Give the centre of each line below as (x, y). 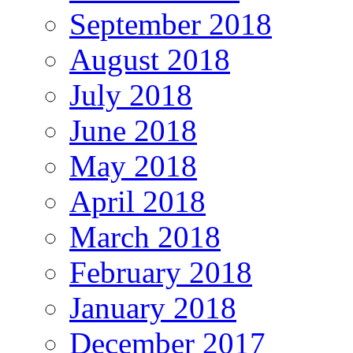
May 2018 (133, 166)
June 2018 (133, 131)
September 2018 (171, 24)
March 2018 (145, 237)
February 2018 (161, 273)
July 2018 (131, 95)
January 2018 (153, 308)
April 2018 (137, 202)
